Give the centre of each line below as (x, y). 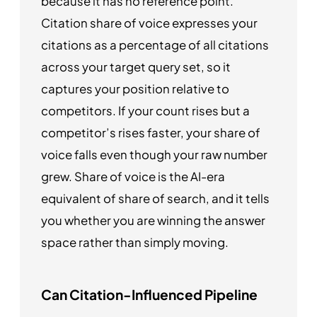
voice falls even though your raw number (154, 154)
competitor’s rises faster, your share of (151, 132)
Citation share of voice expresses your (149, 23)
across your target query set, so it (136, 67)
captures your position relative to (135, 88)
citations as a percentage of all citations (155, 45)
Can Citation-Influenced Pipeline (149, 295)
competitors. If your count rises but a (145, 110)
